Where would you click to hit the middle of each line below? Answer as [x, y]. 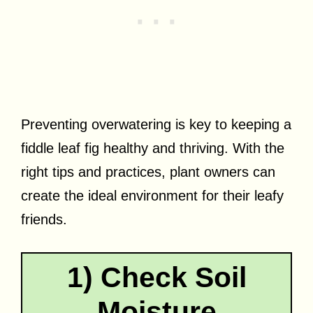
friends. [44, 220]
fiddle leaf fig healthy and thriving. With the [153, 148]
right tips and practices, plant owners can [148, 172]
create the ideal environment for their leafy [152, 196]
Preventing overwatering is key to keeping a [156, 125]
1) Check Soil [156, 278]
